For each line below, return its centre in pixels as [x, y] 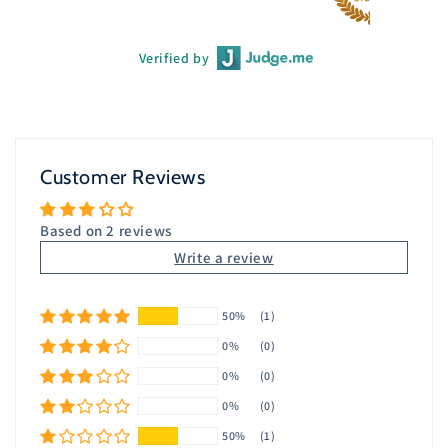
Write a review [224, 258]
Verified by [174, 58]
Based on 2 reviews [106, 231]
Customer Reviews [123, 177]
